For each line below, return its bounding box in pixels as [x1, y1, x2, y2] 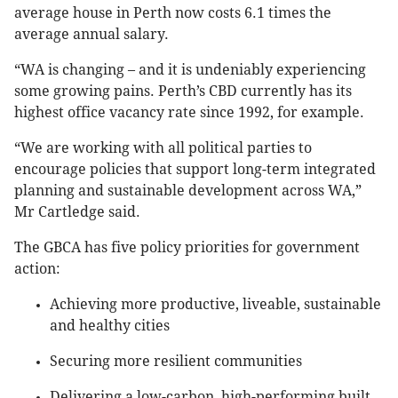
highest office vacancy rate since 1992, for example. [14, 104, 364, 122]
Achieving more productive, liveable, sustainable [50, 296, 381, 314]
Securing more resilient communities [50, 353, 302, 370]
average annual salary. [14, 26, 169, 44]
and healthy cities [50, 317, 170, 335]
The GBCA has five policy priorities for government [14, 239, 360, 257]
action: [14, 260, 60, 278]
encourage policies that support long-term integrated [14, 161, 376, 179]
